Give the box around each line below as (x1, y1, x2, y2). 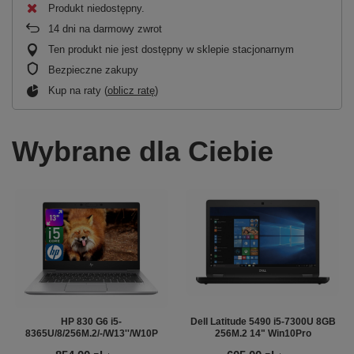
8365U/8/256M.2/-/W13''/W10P (24, 327, 158, 339)
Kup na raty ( (48, 85, 107, 96)
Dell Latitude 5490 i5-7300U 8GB (190, 315, 336, 327)
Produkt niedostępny (48, 2, 141, 14)
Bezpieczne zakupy (48, 64, 138, 76)
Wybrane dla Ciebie (12, 135, 273, 168)
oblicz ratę (107, 85, 155, 96)
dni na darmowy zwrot (59, 23, 162, 35)
